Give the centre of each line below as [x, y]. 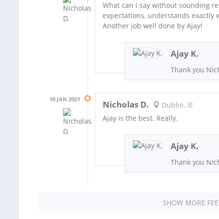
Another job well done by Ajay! [153, 25]
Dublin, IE [176, 105]
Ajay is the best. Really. [140, 118]
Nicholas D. [126, 104]
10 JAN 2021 [65, 99]
